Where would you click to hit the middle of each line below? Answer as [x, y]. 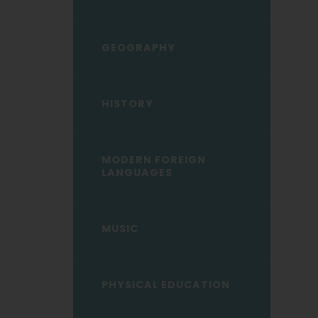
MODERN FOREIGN [153, 160]
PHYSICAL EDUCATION [165, 285]
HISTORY [127, 104]
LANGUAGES [137, 172]
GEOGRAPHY [138, 48]
